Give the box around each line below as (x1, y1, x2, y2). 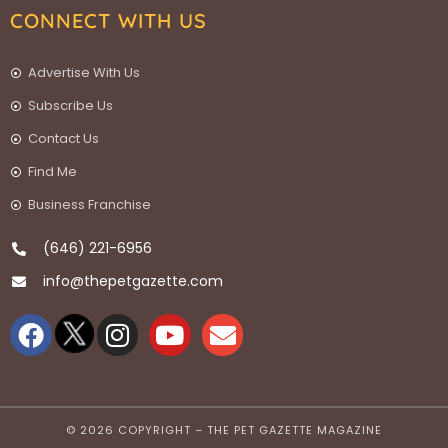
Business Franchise (27, 195, 151, 215)
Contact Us (27, 129, 99, 149)
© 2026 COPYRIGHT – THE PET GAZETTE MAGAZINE (66, 421, 382, 438)
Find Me (27, 162, 77, 182)
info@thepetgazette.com (42, 271, 223, 292)
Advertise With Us (27, 63, 140, 83)
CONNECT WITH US (10, 8, 207, 34)
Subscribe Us (27, 96, 113, 116)
